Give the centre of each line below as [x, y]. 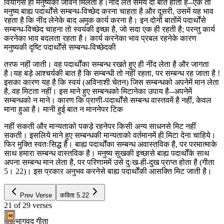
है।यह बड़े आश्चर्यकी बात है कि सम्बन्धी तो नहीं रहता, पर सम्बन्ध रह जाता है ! [112, 73]
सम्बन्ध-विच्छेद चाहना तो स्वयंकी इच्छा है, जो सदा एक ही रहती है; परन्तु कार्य [109, 29]
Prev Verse [36, 195]
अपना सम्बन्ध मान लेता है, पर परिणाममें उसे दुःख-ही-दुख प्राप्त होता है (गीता [109, 162]
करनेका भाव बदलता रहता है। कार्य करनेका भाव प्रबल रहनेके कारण [100, 38]
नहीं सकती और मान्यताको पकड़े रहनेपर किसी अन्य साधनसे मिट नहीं [100, 126]
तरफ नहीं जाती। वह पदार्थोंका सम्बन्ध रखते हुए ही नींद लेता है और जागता [106, 64]
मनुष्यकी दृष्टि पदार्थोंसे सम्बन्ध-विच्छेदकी [60, 47]
